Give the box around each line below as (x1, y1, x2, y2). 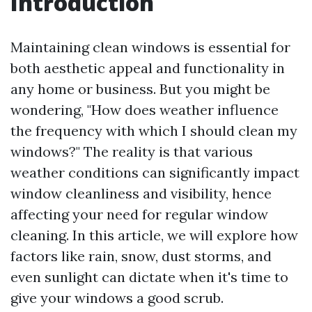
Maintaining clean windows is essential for (10, 38, 290, 56)
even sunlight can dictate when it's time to (10, 268, 288, 286)
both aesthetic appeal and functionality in (10, 59, 285, 77)
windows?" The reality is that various (10, 143, 253, 160)
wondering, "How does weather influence (10, 101, 279, 118)
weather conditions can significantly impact (10, 164, 299, 181)
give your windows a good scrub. (10, 289, 224, 306)
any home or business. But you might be (10, 80, 270, 97)
